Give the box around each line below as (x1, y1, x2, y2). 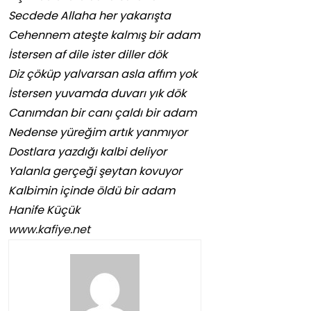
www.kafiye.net (8, 221, 90, 238)
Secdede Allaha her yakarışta (8, 8, 171, 24)
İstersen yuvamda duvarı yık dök (8, 85, 186, 102)
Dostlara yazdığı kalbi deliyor (8, 144, 167, 160)
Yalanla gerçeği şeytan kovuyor (8, 163, 182, 180)
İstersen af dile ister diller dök (8, 47, 167, 63)
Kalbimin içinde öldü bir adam (8, 183, 175, 199)
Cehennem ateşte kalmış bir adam (8, 27, 200, 44)
